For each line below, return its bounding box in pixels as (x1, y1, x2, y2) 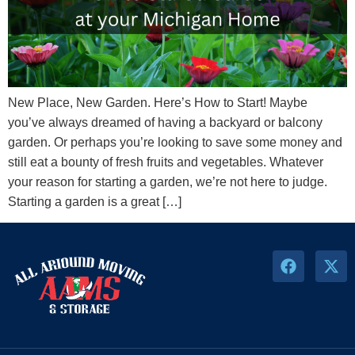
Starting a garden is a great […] (8, 194, 181, 208)
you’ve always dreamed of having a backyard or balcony (8, 115, 323, 129)
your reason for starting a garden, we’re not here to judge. (8, 174, 327, 189)
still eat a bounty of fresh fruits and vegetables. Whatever (8, 155, 323, 169)
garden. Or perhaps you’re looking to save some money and (8, 135, 342, 149)
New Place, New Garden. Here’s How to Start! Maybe (8, 95, 307, 109)
